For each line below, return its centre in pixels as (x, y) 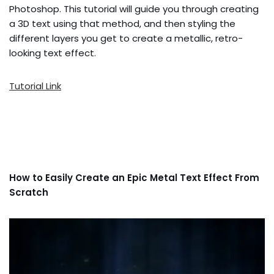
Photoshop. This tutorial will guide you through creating (134, 9)
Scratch (29, 192)
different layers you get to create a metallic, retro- (126, 38)
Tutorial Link (35, 86)
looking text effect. (53, 53)
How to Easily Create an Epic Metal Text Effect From (134, 177)
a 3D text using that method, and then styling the (122, 23)
